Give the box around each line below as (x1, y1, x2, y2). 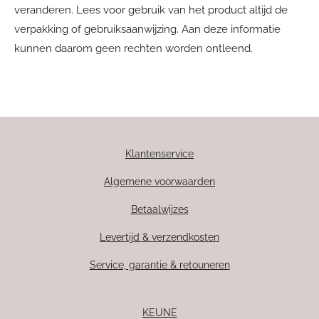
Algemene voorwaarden (104, 176, 215, 187)
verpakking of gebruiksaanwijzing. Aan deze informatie (14, 22, 281, 36)
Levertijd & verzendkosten (100, 231, 219, 243)
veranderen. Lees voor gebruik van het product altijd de (14, 3, 288, 16)
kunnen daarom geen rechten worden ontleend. (14, 41, 253, 55)
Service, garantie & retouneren (89, 259, 230, 271)
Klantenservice (125, 148, 194, 159)
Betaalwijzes (130, 204, 189, 215)
